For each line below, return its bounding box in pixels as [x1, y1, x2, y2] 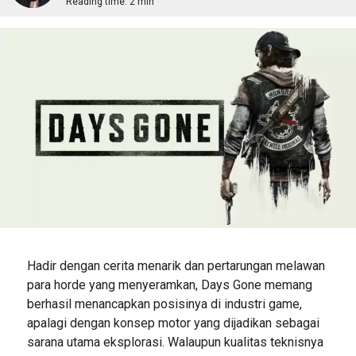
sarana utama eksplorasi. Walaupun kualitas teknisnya [26, 334, 323, 350]
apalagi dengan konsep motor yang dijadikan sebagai [26, 315, 319, 331]
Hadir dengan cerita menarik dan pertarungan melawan [26, 257, 325, 273]
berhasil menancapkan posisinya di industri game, [26, 296, 302, 311]
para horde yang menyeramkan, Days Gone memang [26, 277, 312, 292]
